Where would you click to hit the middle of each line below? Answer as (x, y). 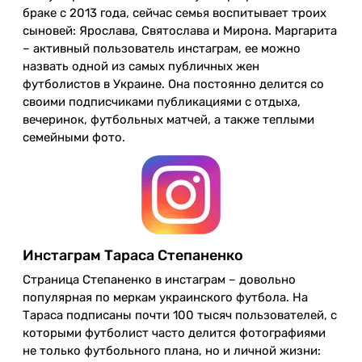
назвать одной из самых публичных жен (141, 67)
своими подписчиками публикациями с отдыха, (162, 102)
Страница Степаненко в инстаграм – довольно (159, 280)
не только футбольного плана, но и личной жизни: (172, 351)
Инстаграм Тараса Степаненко (133, 256)
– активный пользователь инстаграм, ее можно (162, 49)
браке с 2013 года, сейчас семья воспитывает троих (175, 13)
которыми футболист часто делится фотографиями (174, 333)
